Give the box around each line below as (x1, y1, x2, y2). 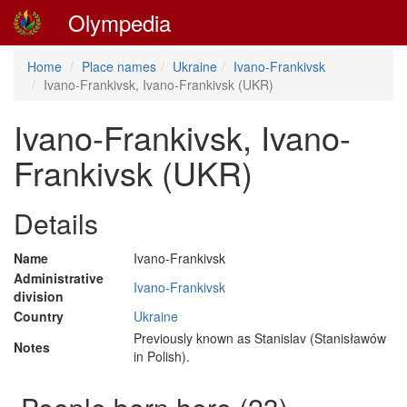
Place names (82, 57, 156, 75)
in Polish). (134, 347, 190, 365)
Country (14, 307, 64, 325)
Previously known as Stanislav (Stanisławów (134, 329, 386, 347)
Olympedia (68, 6, 171, 38)
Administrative (14, 269, 104, 287)
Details (14, 203, 98, 243)
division (14, 287, 64, 305)
